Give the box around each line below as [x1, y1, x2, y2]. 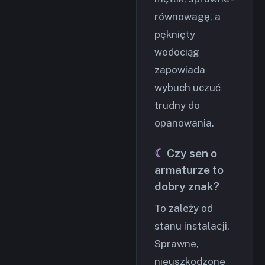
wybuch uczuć [154, 82, 221, 93]
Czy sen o [167, 147, 217, 160]
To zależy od [154, 202, 213, 214]
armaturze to [154, 163, 224, 176]
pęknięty [154, 28, 195, 40]
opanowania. [154, 117, 214, 129]
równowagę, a [154, 11, 221, 22]
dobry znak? [154, 180, 219, 193]
